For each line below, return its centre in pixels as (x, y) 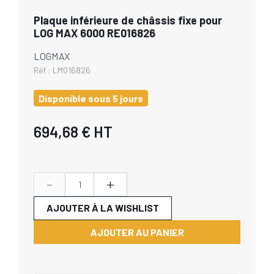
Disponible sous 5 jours (91, 98)
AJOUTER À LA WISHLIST (103, 208)
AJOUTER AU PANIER (137, 232)
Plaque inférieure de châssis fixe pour (128, 20)
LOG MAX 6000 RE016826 (94, 33)
